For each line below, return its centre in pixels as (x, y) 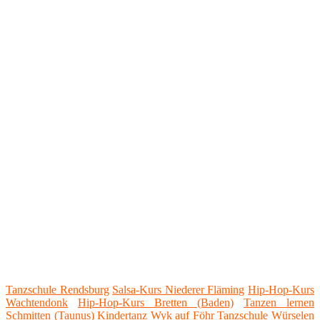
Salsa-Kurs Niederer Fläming (179, 290)
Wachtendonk (37, 303)
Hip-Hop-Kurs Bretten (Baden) (156, 303)
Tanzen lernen (279, 303)
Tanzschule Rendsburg (57, 290)
